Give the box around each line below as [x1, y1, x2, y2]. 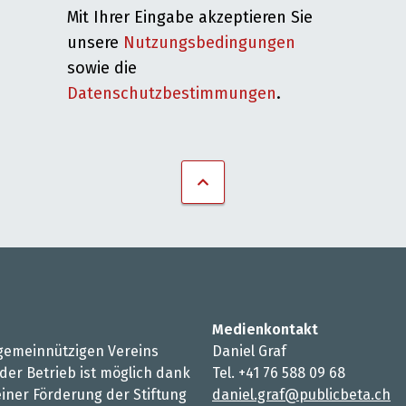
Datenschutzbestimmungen [67, 83, 276, 103]
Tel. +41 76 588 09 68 [212, 364, 345, 382]
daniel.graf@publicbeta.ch [212, 386, 391, 403]
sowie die [67, 58, 137, 78]
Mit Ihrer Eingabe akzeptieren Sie [67, 7, 313, 27]
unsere [67, 33, 123, 53]
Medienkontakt [212, 321, 318, 338]
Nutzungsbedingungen [123, 33, 295, 53]
